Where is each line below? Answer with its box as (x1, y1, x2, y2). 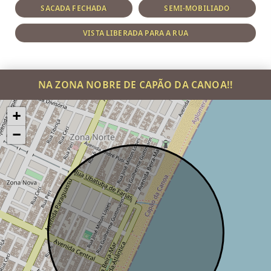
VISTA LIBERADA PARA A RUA (83, 28, 188, 38)
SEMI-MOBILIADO (164, 3, 230, 13)
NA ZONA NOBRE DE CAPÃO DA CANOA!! (38, 78, 233, 91)
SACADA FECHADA (41, 3, 107, 13)
